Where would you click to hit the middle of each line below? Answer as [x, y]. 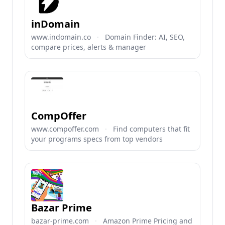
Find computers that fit [151, 129]
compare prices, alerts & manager [89, 47]
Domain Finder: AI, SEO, [145, 37]
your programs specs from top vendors [97, 139]
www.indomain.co [61, 37]
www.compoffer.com [65, 129]
